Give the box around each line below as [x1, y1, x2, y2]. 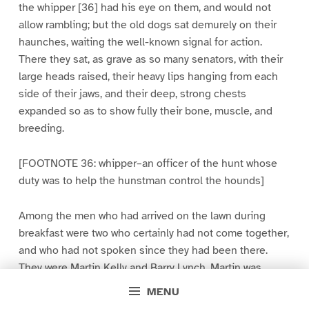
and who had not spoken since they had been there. [18, 243, 268, 257]
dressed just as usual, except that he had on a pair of [18, 277, 273, 292]
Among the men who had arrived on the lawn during [18, 208, 266, 223]
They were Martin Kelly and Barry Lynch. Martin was [18, 260, 261, 275]
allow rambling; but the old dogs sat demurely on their [18, 18, 277, 32]
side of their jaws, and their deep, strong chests [18, 87, 246, 101]
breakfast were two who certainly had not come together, [18, 226, 289, 240]
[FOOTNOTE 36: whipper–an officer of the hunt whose [18, 156, 277, 170]
